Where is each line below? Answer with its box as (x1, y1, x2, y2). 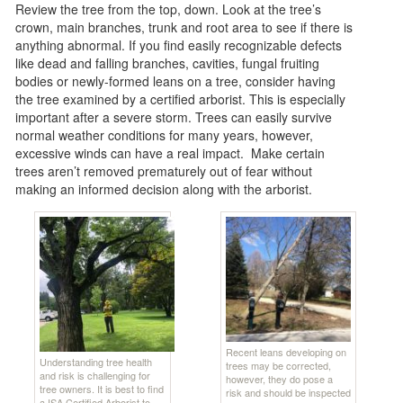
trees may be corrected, (225, 358, 331, 373)
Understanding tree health (40, 354, 153, 369)
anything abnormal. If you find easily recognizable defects (15, 35, 343, 54)
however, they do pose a (225, 372, 333, 387)
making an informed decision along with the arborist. (15, 179, 313, 198)
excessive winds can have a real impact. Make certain (15, 143, 326, 162)
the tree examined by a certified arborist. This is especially (15, 89, 346, 108)
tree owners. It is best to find (40, 381, 165, 396)
